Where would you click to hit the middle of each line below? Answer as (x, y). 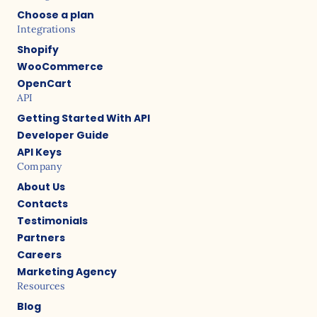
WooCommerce (60, 67)
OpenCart (44, 84)
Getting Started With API (83, 119)
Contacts (42, 204)
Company (40, 167)
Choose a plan (56, 15)
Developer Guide (63, 136)
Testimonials (52, 221)
